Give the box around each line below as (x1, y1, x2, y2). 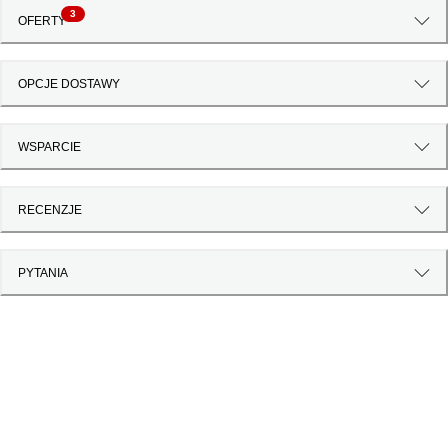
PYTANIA (18, 265, 68, 280)
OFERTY (18, 13, 66, 28)
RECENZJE (18, 202, 82, 217)
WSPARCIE (18, 139, 81, 154)
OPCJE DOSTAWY (18, 76, 120, 91)
